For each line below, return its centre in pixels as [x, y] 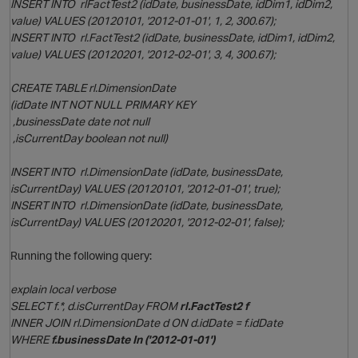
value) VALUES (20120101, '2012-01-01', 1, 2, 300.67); [143, 21]
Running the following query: [81, 256]
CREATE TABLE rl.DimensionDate [93, 88]
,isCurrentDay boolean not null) [89, 138]
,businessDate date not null [80, 121]
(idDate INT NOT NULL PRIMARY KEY [103, 105]
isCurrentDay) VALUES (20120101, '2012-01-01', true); [145, 189]
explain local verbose [63, 289]
